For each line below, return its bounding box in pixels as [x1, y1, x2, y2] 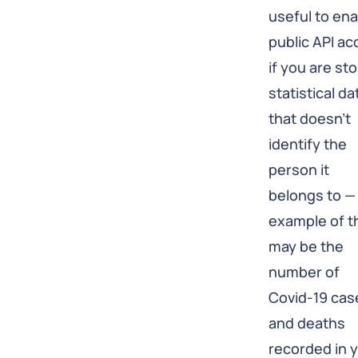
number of [268, 262, 340, 282]
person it [268, 160, 329, 180]
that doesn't [268, 109, 351, 129]
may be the [268, 237, 344, 257]
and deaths [268, 313, 345, 333]
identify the [268, 134, 347, 154]
